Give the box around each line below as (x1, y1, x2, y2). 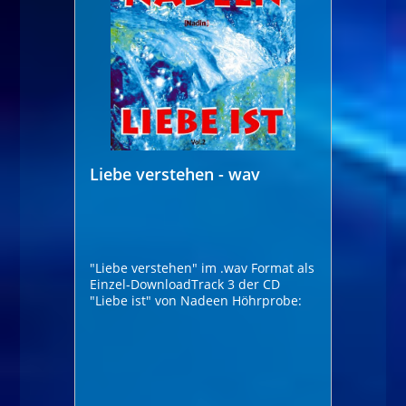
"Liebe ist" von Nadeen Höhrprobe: (232, 291, 303, 309)
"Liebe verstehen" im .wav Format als (90, 258, 315, 276)
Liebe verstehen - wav (90, 162, 261, 185)
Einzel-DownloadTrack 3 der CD (90, 275, 281, 293)
